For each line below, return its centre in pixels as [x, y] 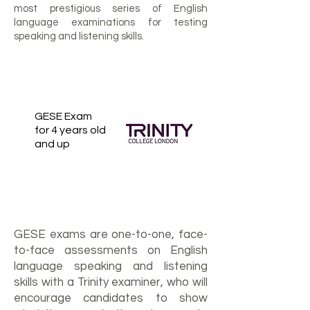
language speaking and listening [111, 266]
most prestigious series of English [111, 9]
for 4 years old [70, 130]
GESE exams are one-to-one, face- [111, 235]
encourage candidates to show [111, 298]
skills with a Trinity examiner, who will [111, 282]
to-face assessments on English [111, 250]
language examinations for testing [111, 22]
